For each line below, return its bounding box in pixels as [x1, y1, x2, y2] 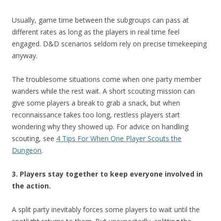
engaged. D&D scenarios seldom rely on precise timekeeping [12, 39, 207, 49]
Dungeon [12, 146, 41, 155]
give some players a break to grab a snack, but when [12, 98, 180, 108]
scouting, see [12, 134, 56, 144]
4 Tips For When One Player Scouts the [56, 134, 182, 144]
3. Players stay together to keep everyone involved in [12, 169, 203, 179]
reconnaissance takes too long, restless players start [12, 110, 180, 120]
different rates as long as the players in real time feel [12, 27, 180, 37]
